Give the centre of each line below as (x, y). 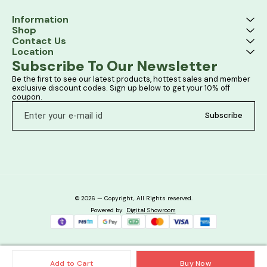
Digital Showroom (151, 210)
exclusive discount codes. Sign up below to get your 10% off (122, 88)
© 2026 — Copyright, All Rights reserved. (133, 198)
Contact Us (39, 41)
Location (33, 51)
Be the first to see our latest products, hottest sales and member (132, 79)
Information (40, 19)
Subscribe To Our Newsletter (115, 66)
